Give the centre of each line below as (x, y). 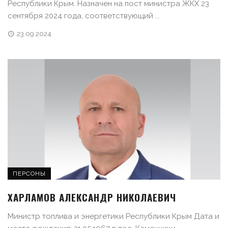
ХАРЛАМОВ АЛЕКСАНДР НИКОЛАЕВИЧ (92, 197)
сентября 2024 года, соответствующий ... (84, 16)
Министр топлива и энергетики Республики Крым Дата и (113, 217)
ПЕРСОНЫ (29, 174)
